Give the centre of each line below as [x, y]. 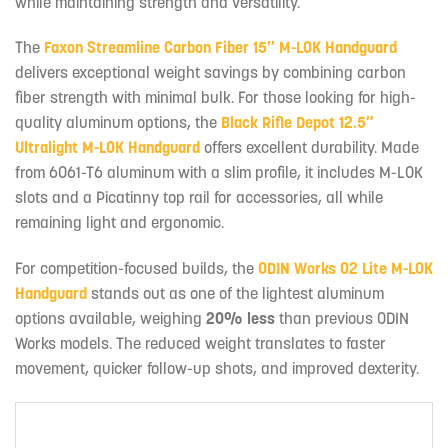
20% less [242, 318]
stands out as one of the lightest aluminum [235, 293]
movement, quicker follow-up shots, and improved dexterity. [217, 368]
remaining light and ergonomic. [119, 222]
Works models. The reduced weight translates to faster [200, 343]
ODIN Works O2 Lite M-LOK [345, 268]
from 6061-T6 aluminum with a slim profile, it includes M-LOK [219, 172]
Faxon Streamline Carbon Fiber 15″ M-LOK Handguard [220, 47]
